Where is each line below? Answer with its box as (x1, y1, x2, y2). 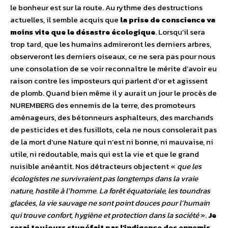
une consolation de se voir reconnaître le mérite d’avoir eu (10, 63, 217, 75)
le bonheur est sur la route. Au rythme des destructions (10, 2, 203, 14)
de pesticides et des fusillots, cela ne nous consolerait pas (10, 124, 217, 136)
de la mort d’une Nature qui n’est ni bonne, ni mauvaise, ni (10, 136, 213, 148)
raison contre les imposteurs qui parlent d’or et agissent (10, 75, 208, 87)
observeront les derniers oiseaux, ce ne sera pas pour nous (10, 50, 215, 63)
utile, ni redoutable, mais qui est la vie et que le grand (10, 148, 199, 160)
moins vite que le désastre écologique (10, 26, 155, 38)
